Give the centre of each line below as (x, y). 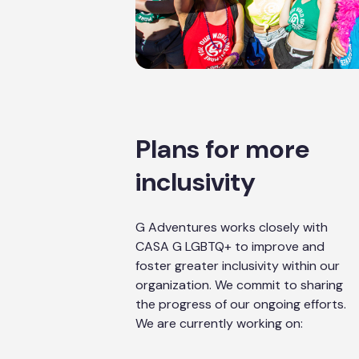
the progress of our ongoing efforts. (241, 304)
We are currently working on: (219, 323)
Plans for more (222, 149)
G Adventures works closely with (232, 227)
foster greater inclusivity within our (238, 266)
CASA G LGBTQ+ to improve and (230, 246)
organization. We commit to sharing (239, 285)
